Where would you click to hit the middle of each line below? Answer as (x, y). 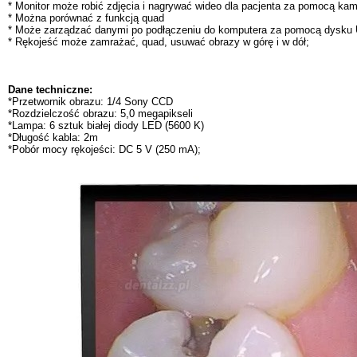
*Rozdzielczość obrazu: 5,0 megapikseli (100, 113)
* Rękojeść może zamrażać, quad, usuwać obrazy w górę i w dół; (159, 41)
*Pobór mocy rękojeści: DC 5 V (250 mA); (104, 149)
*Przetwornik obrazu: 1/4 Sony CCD (90, 101)
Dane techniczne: (50, 89)
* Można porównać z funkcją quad (86, 18)
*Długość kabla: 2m (53, 137)
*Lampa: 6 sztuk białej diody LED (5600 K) (106, 125)
